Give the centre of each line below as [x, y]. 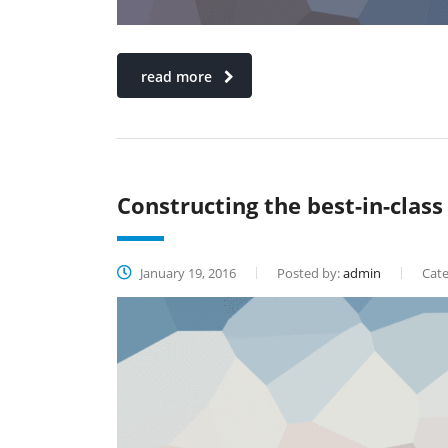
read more [176, 77]
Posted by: [310, 273]
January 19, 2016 [186, 273]
